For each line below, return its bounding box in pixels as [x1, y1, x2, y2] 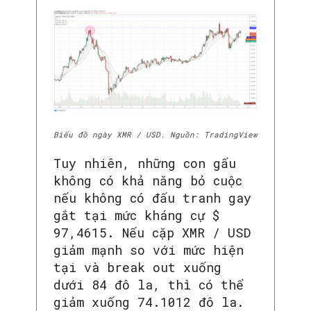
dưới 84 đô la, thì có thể [53, 276, 244, 293]
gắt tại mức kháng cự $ [53, 206, 219, 224]
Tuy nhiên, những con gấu [53, 154, 236, 171]
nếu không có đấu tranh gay [53, 189, 251, 206]
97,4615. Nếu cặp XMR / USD [53, 224, 251, 241]
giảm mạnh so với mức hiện [53, 241, 244, 258]
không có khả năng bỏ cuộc [53, 171, 242, 189]
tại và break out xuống [53, 258, 221, 276]
